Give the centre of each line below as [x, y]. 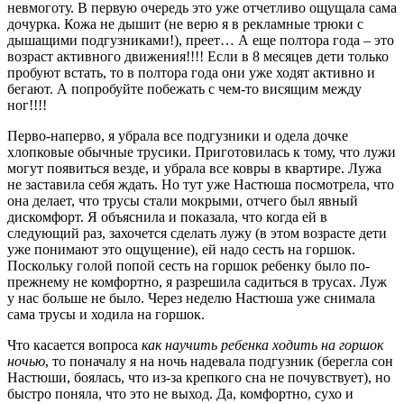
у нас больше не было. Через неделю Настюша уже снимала [191, 298]
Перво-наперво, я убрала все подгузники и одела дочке [178, 135]
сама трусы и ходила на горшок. [106, 314]
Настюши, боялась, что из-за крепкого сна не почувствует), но [199, 377]
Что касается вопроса [74, 344]
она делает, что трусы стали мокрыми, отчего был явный [183, 200]
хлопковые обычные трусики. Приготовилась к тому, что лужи [202, 151]
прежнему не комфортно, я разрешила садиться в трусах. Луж [197, 281]
